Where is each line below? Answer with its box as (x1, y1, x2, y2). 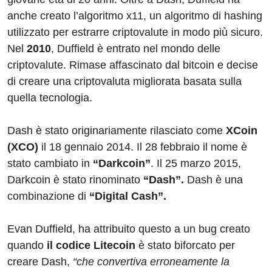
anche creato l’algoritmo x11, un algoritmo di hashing (7, 10, 262, 22)
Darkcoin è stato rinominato (7, 174, 143, 186)
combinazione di (7, 190, 89, 203)
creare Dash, (7, 256, 73, 268)
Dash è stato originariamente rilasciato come (7, 124, 226, 137)
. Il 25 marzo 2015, (151, 157, 241, 170)
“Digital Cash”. (89, 190, 166, 203)
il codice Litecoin (44, 239, 135, 252)
